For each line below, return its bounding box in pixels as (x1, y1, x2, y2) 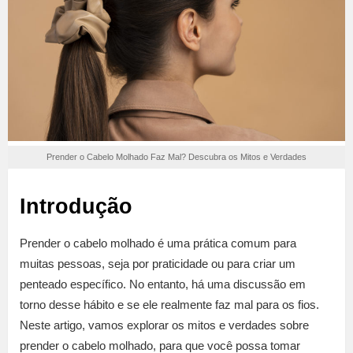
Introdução (20, 195, 132, 219)
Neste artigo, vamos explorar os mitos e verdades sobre (20, 318, 309, 333)
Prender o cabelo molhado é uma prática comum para (20, 236, 296, 251)
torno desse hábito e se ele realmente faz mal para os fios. (20, 298, 319, 312)
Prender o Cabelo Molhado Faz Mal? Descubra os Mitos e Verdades (46, 151, 307, 162)
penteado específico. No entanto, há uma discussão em (20, 277, 306, 292)
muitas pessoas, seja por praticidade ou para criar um (20, 257, 295, 271)
